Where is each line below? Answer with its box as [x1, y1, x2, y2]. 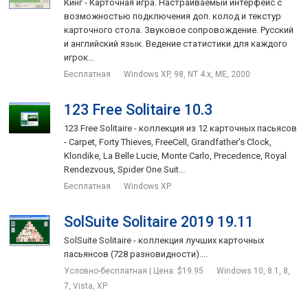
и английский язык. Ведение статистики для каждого [64, 38, 288, 49]
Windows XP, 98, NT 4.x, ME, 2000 [124, 69, 251, 79]
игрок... [64, 52, 95, 63]
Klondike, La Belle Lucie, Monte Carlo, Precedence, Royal [64, 151, 287, 161]
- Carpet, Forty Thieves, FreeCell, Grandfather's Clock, [64, 137, 272, 147]
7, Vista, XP [64, 281, 108, 291]
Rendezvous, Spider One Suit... [64, 164, 186, 175]
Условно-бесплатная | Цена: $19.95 [64, 266, 206, 276]
